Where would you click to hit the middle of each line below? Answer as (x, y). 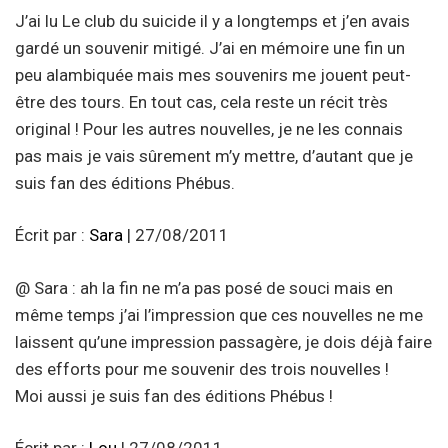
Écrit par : (52, 235)
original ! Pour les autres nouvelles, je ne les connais (209, 128)
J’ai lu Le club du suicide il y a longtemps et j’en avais (212, 20)
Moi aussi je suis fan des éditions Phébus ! (174, 395)
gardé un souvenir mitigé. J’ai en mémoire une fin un (210, 47)
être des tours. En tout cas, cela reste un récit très (201, 101)
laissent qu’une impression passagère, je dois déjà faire (223, 341)
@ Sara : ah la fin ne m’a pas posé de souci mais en (204, 287)
